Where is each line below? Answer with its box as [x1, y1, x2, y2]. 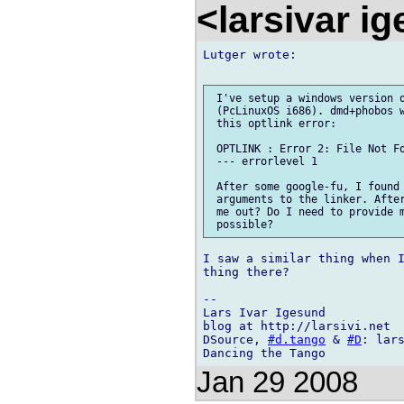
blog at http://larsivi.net [203, 319, 390, 334]
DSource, [203, 333, 268, 347]
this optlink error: [210, 117, 336, 131]
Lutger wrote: [203, 47, 297, 61]
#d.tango [268, 333, 326, 347]
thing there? [203, 265, 289, 280]
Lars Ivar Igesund [203, 306, 326, 320]
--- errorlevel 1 [210, 155, 317, 169]
